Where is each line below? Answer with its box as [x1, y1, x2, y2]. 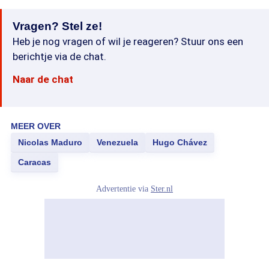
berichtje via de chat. [13, 50, 106, 62]
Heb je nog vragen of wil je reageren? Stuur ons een [13, 35, 243, 47]
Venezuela [97, 138, 138, 147]
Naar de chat [13, 73, 73, 85]
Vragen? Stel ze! [13, 20, 102, 32]
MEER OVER [11, 121, 61, 131]
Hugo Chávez [153, 138, 207, 147]
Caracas [18, 157, 51, 167]
